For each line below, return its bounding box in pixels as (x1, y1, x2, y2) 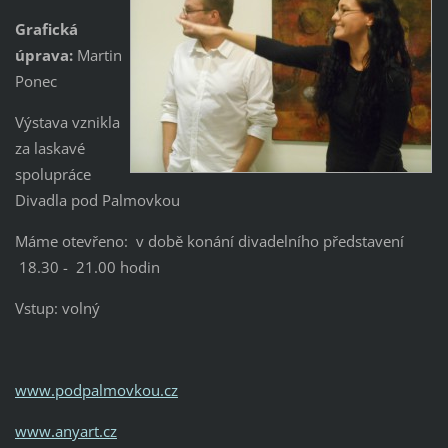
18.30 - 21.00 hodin (14, 257, 160, 278)
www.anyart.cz (14, 421, 117, 442)
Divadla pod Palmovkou (14, 190, 180, 211)
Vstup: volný (14, 298, 100, 319)
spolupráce (14, 164, 91, 185)
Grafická (14, 19, 78, 40)
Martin (72, 45, 122, 66)
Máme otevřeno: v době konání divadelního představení (14, 231, 404, 252)
